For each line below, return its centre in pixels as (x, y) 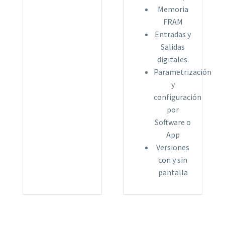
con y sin (173, 160)
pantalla (173, 173)
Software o (173, 122)
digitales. (173, 60)
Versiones (173, 147)
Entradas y (173, 34)
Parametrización (183, 72)
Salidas (173, 47)
